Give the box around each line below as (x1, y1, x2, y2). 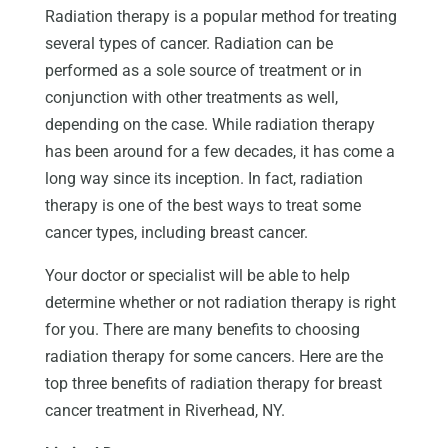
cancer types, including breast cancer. (44, 222, 308, 242)
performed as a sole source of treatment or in (44, 60, 362, 80)
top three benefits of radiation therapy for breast (44, 373, 382, 393)
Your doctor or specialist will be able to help (44, 265, 350, 285)
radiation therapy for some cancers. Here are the (44, 346, 383, 366)
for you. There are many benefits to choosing (44, 319, 360, 339)
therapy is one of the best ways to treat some (44, 195, 361, 215)
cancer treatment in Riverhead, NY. (44, 400, 285, 420)
